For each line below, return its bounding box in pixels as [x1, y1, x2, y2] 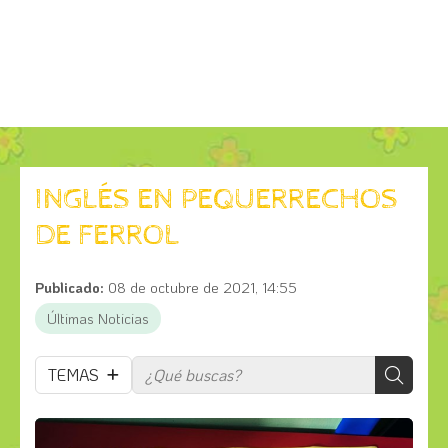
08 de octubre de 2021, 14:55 [108, 277, 297, 297]
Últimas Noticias [47, 308, 149, 328]
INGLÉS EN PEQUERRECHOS [35, 181, 398, 217]
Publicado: [35, 277, 104, 297]
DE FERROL [35, 217, 179, 253]
